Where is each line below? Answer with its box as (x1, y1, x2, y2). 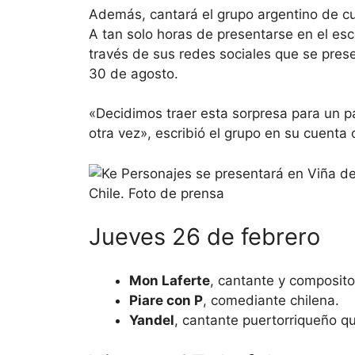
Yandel (129, 311, 174, 328)
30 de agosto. (89, 65, 178, 82)
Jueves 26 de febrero (89, 223, 320, 251)
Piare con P (129, 292, 203, 308)
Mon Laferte (129, 272, 210, 288)
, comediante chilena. (203, 292, 339, 308)
